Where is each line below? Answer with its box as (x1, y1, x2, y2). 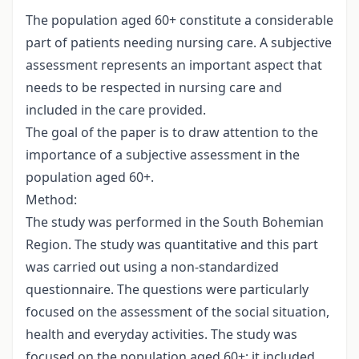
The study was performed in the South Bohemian (26, 213, 324, 232)
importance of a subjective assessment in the (26, 146, 300, 164)
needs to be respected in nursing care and (26, 79, 282, 97)
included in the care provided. (26, 101, 206, 119)
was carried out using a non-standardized (26, 258, 279, 276)
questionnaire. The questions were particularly (26, 280, 309, 299)
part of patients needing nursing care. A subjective (26, 34, 332, 52)
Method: (26, 191, 77, 209)
